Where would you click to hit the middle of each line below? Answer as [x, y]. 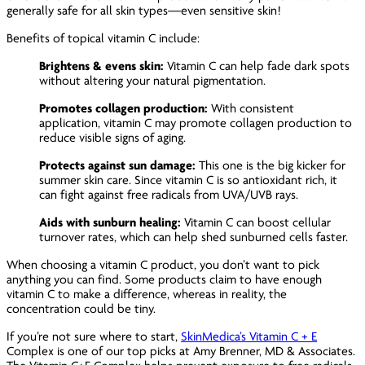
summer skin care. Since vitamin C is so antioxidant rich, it [189, 180]
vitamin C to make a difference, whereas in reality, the [147, 294]
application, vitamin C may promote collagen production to [196, 123]
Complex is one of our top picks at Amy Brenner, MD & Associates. [181, 351]
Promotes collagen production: [125, 108]
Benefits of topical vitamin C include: [105, 38]
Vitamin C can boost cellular [256, 222]
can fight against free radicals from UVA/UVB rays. [171, 194]
